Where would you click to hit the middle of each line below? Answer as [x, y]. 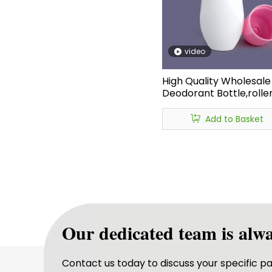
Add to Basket [234, 119]
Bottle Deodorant [204, 130]
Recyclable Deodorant [216, 106]
